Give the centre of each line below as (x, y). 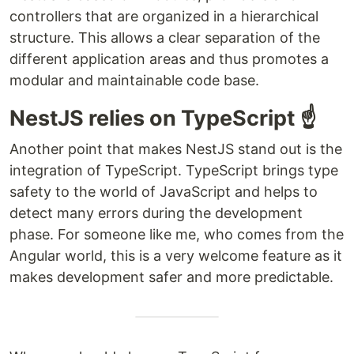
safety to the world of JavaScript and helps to (164, 192)
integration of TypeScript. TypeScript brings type (174, 170)
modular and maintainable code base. (134, 80)
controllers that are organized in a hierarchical (164, 16)
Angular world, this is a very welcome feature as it (176, 256)
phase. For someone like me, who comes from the (177, 234)
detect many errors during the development (156, 213)
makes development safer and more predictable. (171, 277)
